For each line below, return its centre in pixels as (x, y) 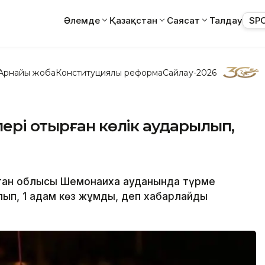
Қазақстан (133, 20)
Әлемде (82, 20)
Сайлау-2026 (190, 72)
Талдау (226, 20)
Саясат (183, 20)
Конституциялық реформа (109, 72)
